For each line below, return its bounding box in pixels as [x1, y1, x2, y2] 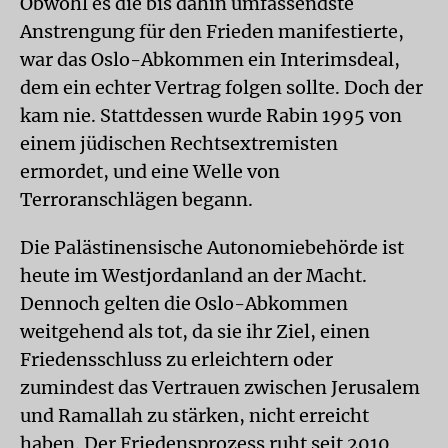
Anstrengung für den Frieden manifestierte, [20, 20, 404, 43]
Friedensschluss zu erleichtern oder [20, 348, 333, 371]
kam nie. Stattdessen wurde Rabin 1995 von [20, 104, 402, 127]
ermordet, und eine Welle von [20, 160, 280, 183]
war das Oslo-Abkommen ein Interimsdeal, [20, 48, 400, 71]
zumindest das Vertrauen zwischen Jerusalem [20, 376, 420, 399]
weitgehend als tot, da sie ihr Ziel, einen [20, 320, 370, 343]
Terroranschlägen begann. [20, 188, 253, 211]
